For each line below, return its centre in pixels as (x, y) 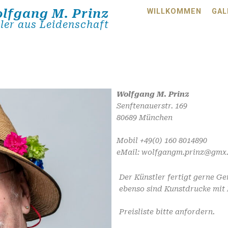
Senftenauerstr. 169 (152, 106)
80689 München (145, 118)
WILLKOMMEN (174, 11)
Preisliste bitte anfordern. (167, 212)
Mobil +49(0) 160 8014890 (162, 140)
